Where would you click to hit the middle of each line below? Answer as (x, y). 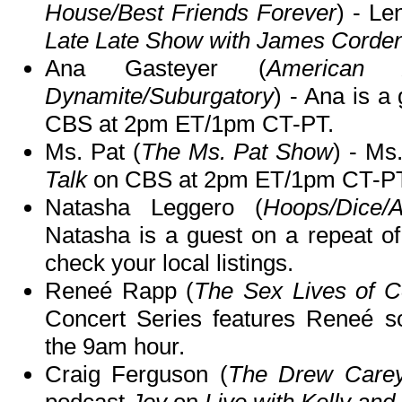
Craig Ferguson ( (136, 375)
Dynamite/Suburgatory (159, 96)
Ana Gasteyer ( (156, 69)
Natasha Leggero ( (154, 208)
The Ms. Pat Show (237, 152)
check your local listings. (169, 263)
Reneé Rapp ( (120, 291)
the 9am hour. (115, 347)
